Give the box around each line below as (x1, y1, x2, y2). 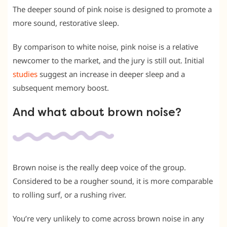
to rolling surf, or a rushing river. (13, 189, 126, 200)
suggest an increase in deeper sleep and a (37, 68, 185, 79)
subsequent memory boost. (13, 82, 109, 93)
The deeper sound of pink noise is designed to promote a (13, 4, 212, 14)
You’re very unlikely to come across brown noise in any (13, 213, 204, 223)
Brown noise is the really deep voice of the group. (13, 162, 186, 172)
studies (13, 68, 37, 79)
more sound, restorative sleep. (13, 17, 119, 28)
